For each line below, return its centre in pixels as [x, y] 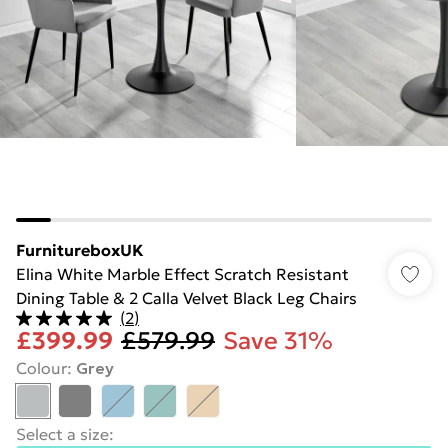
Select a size [62, 434]
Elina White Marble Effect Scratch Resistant [182, 274]
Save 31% [278, 341]
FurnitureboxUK [80, 250]
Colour [41, 368]
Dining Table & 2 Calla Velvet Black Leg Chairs [186, 298]
